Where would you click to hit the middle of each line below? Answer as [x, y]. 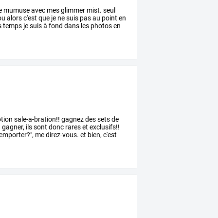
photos [101, 26]
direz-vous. [62, 135]
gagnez [72, 119]
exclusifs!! [104, 127]
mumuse [16, 10]
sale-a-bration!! [36, 119]
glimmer [73, 10]
